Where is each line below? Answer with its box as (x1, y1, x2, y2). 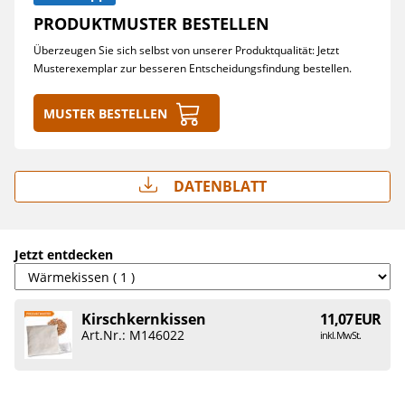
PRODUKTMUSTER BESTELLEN (33, 13, 269, 34)
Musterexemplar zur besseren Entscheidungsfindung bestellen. (33, 61, 352, 76)
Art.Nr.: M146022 (81, 326, 184, 344)
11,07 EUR (320, 309, 381, 329)
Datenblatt (169, 176, 267, 196)
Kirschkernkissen (81, 309, 206, 329)
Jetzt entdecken (14, 246, 113, 263)
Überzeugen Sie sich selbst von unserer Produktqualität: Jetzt (33, 42, 339, 58)
